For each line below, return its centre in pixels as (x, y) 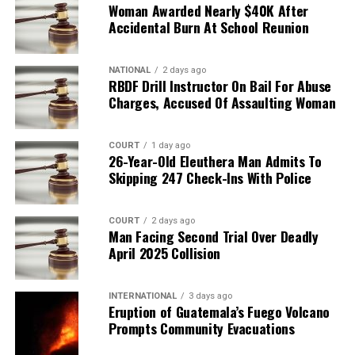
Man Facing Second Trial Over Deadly (213, 236)
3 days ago (210, 296)
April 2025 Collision (164, 252)
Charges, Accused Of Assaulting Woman (222, 102)
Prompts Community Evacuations (201, 328)
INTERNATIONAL (142, 296)
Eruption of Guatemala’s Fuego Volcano (219, 311)
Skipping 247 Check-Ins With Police (210, 177)
